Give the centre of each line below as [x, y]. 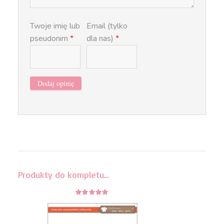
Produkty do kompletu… [63, 174]
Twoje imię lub [55, 26]
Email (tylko [107, 26]
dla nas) [101, 38]
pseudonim [50, 38]
